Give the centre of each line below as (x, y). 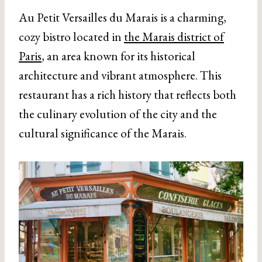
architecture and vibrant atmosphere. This (120, 75)
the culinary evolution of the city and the (118, 114)
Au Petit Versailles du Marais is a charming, (123, 17)
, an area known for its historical (118, 56)
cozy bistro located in (71, 37)
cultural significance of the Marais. (103, 133)
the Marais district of (174, 37)
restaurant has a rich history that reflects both (127, 94)
